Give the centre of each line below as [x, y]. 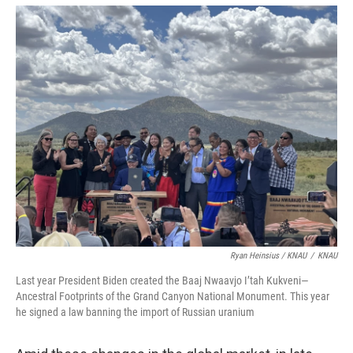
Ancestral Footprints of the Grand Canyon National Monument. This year [173, 296]
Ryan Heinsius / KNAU [268, 256]
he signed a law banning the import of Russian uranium [135, 312]
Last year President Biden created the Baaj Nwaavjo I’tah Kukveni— [162, 281]
